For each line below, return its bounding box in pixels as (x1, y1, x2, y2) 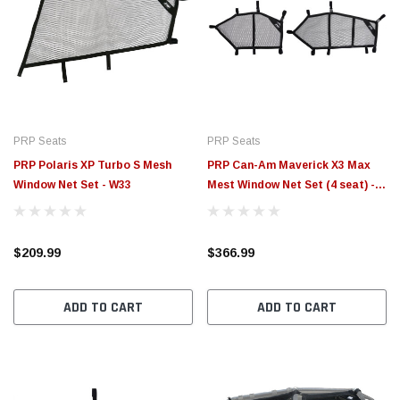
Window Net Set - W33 (13, 178, 131, 191)
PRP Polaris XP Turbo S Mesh (13, 158, 171, 171)
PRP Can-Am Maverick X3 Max (207, 158, 371, 171)
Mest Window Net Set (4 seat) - (207, 178, 375, 191)
